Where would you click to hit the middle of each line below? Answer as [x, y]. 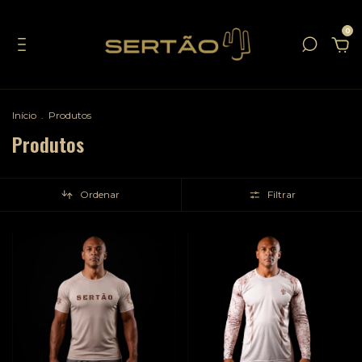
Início [24, 115]
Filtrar [281, 195]
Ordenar [100, 195]
